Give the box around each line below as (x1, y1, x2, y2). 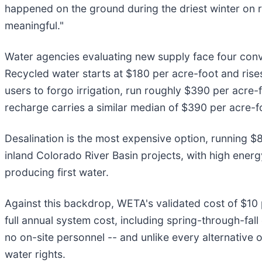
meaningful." (5, 19, 64, 32)
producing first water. (5, 166, 109, 179)
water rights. (5, 248, 65, 261)
